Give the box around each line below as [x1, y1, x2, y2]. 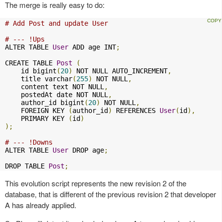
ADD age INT [68, 43, 116, 52]
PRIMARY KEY [5, 114, 68, 123]
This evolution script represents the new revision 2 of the [5, 178, 186, 189]
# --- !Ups [5, 35, 45, 44]
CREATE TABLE [5, 59, 56, 67]
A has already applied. [5, 200, 76, 211]
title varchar [5, 75, 72, 83]
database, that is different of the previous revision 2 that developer [5, 189, 216, 200]
